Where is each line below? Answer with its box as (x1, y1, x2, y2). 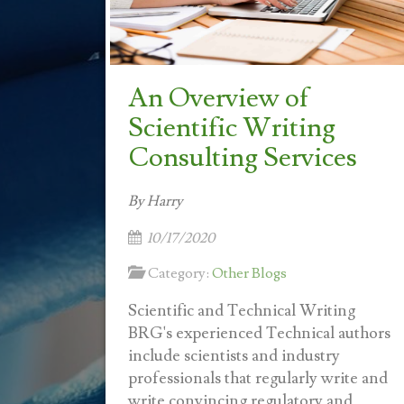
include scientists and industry (128, 345, 340, 366)
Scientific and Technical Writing (128, 300, 355, 321)
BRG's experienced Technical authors (128, 323, 390, 344)
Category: (142, 264, 212, 282)
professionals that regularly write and (128, 368, 388, 389)
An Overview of (128, 80, 310, 115)
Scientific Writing (128, 110, 335, 145)
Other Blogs (212, 264, 287, 282)
